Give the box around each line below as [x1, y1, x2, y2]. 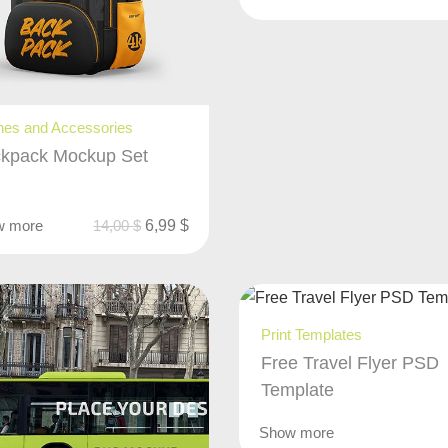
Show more [259, 424, 335, 442]
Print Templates [261, 326, 363, 344]
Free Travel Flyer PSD [261, 353, 440, 374]
